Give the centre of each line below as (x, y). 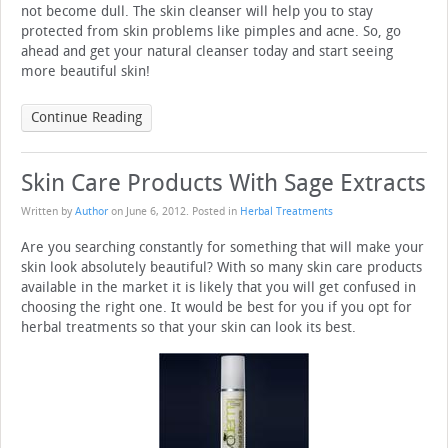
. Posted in (213, 212)
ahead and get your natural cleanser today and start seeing (207, 52)
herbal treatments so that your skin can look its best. (188, 328)
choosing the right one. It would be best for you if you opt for (216, 308)
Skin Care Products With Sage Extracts (223, 183)
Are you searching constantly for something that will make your (222, 248)
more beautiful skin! (85, 72)
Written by (48, 212)
